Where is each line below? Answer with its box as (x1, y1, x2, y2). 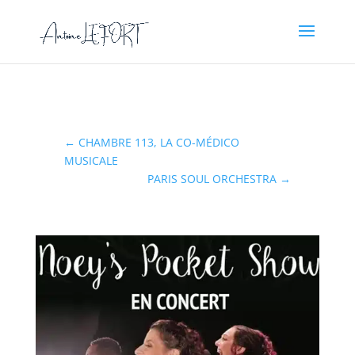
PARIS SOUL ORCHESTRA (147, 171, 277, 186)
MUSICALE (63, 153, 118, 168)
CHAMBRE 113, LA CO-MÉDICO (78, 135, 239, 150)
